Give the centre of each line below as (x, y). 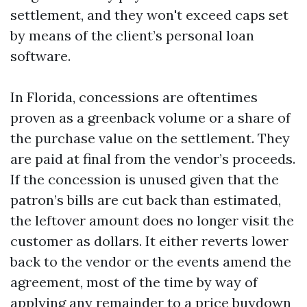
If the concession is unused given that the (145, 179)
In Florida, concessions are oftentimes (134, 97)
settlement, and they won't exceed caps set (149, 15)
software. (40, 56)
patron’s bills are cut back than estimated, (146, 200)
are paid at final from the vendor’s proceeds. (153, 159)
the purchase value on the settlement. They (150, 138)
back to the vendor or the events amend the (151, 261)
